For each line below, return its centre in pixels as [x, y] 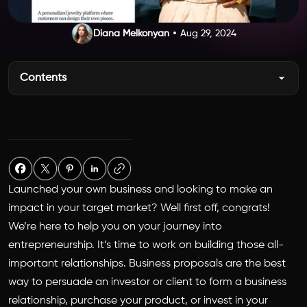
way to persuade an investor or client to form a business [147, 282]
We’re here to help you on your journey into [115, 227]
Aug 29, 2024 [208, 34]
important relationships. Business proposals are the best [147, 264]
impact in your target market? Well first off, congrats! [139, 208]
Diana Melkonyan [131, 34]
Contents [43, 78]
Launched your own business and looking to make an [140, 190]
